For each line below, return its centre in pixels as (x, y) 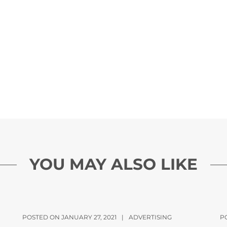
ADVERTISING (150, 217)
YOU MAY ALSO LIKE (113, 164)
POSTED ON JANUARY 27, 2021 (69, 217)
